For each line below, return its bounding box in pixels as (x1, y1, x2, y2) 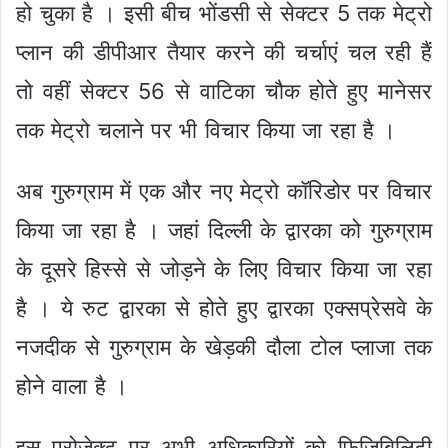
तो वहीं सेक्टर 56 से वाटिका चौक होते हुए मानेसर (16, 78, 432, 105)
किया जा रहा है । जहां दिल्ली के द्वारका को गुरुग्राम (16, 217, 432, 244)
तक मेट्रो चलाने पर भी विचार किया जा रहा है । (16, 117, 397, 144)
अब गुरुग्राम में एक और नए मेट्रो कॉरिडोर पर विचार (16, 178, 432, 205)
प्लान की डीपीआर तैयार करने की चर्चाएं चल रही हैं (16, 39, 432, 66)
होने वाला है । (16, 373, 128, 400)
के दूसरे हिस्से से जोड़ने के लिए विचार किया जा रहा (16, 256, 432, 283)
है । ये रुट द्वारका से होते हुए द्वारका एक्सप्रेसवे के (16, 295, 432, 322)
